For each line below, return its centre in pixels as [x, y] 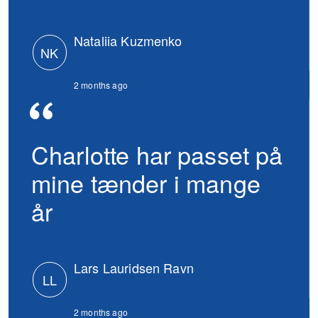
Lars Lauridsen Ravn [134, 268]
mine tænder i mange [146, 182]
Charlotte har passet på [157, 154]
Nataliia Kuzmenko [128, 40]
